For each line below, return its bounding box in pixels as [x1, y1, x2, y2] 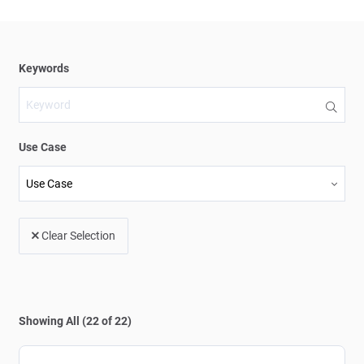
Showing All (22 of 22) [19, 314, 132, 327]
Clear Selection [41, 228, 115, 242]
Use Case [19, 140, 67, 154]
